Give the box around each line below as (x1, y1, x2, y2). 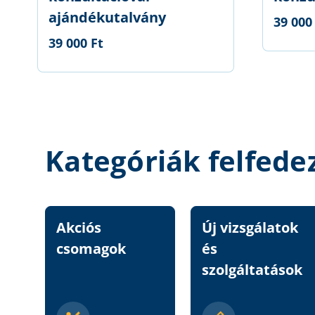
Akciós (56, 218, 101, 237)
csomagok (56, 239, 126, 258)
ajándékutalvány (48, 8, 166, 27)
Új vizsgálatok (202, 218, 298, 237)
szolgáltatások (202, 260, 302, 279)
